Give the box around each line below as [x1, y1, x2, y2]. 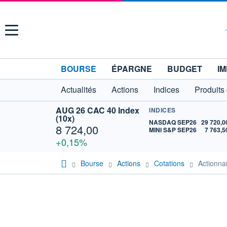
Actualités [61, 84, 96, 95]
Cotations [154, 158, 184, 168]
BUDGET [167, 63, 202, 74]
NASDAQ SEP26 [149, 118, 197, 127]
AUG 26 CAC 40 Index [56, 104, 139, 116]
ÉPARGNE [111, 63, 152, 74]
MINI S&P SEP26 [149, 125, 197, 134]
